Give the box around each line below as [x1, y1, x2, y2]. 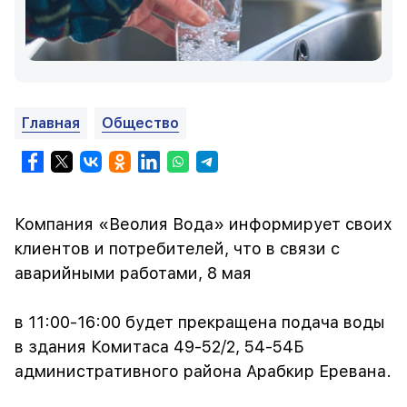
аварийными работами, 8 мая [15, 263, 252, 283]
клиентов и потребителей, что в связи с [15, 239, 340, 259]
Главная [22, 114, 80, 133]
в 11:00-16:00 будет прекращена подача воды [15, 313, 385, 333]
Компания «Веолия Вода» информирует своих [15, 214, 392, 234]
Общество [102, 114, 179, 133]
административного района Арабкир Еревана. [15, 362, 392, 382]
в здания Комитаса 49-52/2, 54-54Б [15, 337, 304, 357]
